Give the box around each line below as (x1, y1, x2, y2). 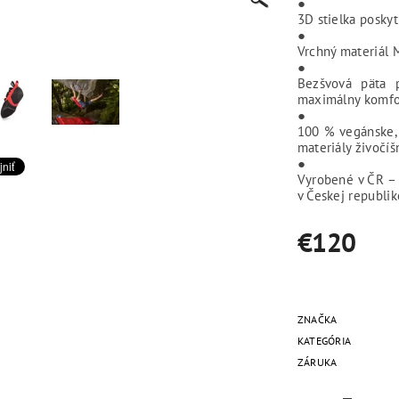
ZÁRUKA (297, 354, 338, 369)
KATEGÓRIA (297, 333, 352, 347)
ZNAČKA (297, 312, 338, 326)
